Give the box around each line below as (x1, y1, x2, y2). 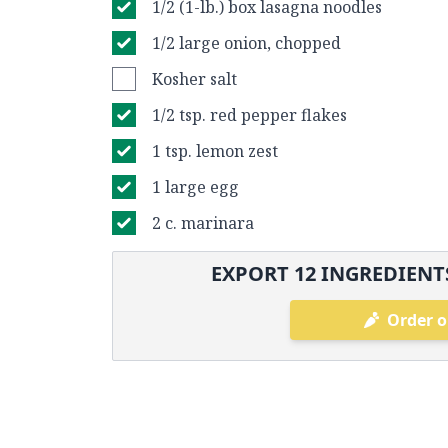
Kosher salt (152, 68, 237, 90)
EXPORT (211, 260, 294, 287)
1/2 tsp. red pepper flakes (152, 104, 347, 126)
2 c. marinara (152, 212, 254, 234)
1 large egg (152, 176, 239, 198)
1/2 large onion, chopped (152, 32, 341, 54)
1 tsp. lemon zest (152, 140, 278, 162)
